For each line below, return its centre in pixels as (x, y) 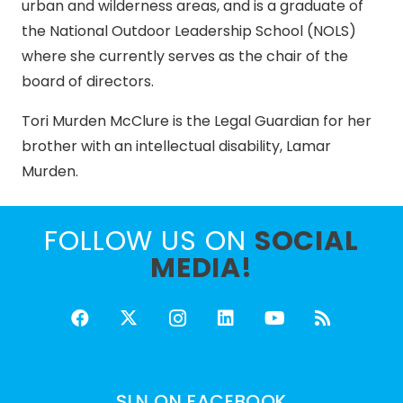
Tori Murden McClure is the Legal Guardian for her (197, 121)
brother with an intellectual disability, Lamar (176, 147)
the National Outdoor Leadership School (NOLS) (189, 31)
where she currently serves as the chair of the (185, 57)
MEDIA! (201, 269)
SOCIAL (307, 242)
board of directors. (88, 82)
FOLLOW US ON (149, 242)
